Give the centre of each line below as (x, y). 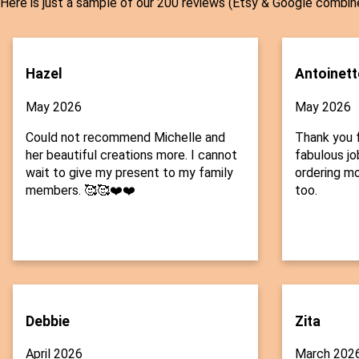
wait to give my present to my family (129, 173)
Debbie (48, 321)
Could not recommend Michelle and (125, 138)
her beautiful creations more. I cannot (131, 155)
